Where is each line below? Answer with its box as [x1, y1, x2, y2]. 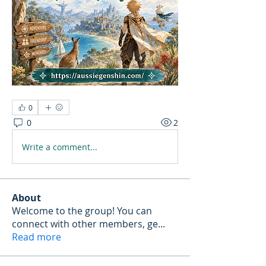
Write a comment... [22, 141, 97, 153]
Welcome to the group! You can [12, 204, 152, 217]
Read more [12, 230, 61, 243]
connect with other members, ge [12, 217, 158, 230]
